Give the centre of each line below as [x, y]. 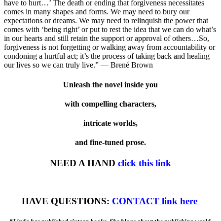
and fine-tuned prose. [110, 143]
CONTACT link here [156, 201]
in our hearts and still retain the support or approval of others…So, [107, 38]
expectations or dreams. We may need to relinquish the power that [106, 21]
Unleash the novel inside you [110, 84]
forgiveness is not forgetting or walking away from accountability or [110, 47]
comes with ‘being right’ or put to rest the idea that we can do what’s [110, 30]
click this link [145, 163]
